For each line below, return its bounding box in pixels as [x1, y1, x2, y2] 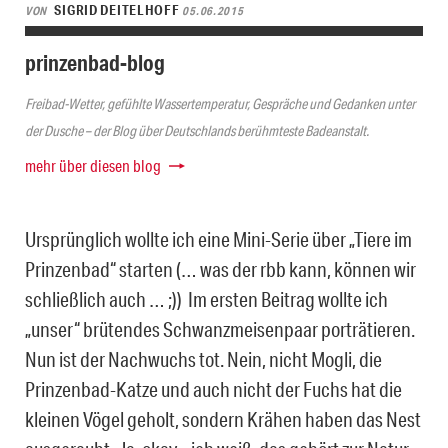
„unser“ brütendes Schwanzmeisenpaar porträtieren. [25, 316, 415, 341]
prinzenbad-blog [25, 48, 165, 76]
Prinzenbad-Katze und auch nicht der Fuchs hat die [25, 376, 402, 401]
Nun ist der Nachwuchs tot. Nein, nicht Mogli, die [25, 346, 382, 371]
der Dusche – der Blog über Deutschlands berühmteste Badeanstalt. [25, 121, 369, 140]
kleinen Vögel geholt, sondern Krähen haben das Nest [25, 406, 421, 431]
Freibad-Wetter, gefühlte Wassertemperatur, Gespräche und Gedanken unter [25, 94, 415, 113]
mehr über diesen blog [25, 154, 161, 176]
